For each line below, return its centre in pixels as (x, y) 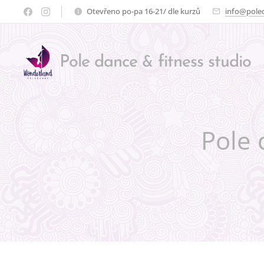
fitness (180, 62)
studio (227, 62)
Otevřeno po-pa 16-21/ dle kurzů (143, 11)
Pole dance (101, 62)
